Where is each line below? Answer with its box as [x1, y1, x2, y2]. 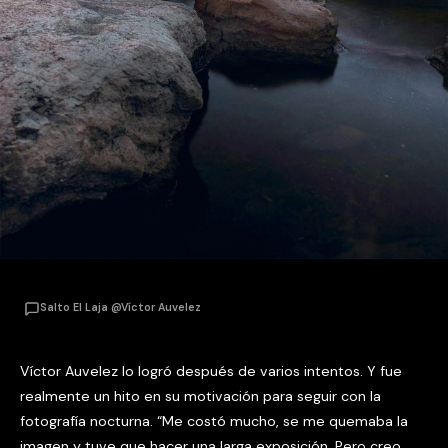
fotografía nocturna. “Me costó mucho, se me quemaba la [20, 411, 408, 430]
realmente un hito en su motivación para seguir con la [20, 386, 381, 405]
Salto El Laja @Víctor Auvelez [40, 300, 201, 314]
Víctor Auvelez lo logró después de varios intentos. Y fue [20, 361, 402, 380]
